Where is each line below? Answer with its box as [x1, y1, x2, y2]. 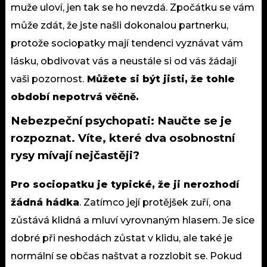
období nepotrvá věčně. [11, 91, 139, 103]
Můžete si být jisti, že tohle [84, 73, 235, 85]
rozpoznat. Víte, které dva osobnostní [11, 131, 235, 145]
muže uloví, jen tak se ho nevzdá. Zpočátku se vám [11, 1, 254, 13]
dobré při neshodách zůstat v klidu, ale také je [11, 232, 232, 244]
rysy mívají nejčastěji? [11, 148, 139, 162]
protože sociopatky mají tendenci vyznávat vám [11, 37, 243, 49]
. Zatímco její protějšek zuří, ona [79, 196, 231, 208]
